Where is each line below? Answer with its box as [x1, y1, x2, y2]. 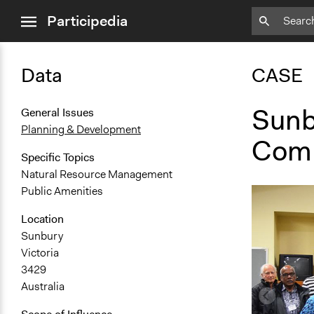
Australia [21, 279, 64, 294]
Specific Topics [21, 150, 95, 165]
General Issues [21, 105, 94, 121]
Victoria [21, 245, 59, 261]
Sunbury [21, 228, 63, 244]
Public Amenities [21, 184, 103, 199]
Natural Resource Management [21, 167, 172, 182]
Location [21, 212, 64, 227]
